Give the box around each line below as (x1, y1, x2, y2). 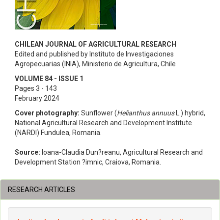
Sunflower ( (80, 109, 117, 117)
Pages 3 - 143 (15, 84, 57, 92)
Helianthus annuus (117, 109, 174, 117)
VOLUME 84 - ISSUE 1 (15, 75, 83, 82)
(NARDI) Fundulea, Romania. (15, 129, 102, 137)
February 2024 (15, 94, 59, 102)
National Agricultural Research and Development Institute (15, 119, 192, 127)
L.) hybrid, (174, 109, 205, 117)
